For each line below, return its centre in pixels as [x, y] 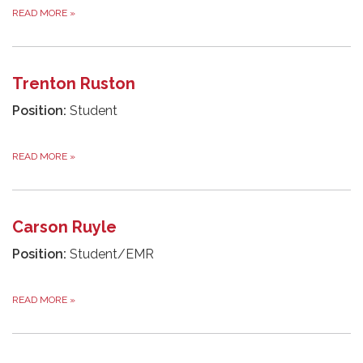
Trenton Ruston [74, 83]
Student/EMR [110, 254]
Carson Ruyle [64, 226]
